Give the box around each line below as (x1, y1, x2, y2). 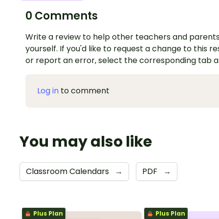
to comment (59, 85, 109, 97)
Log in (37, 85, 59, 97)
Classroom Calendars (26, 166, 111, 177)
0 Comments (25, 8, 98, 24)
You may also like (20, 131, 152, 153)
